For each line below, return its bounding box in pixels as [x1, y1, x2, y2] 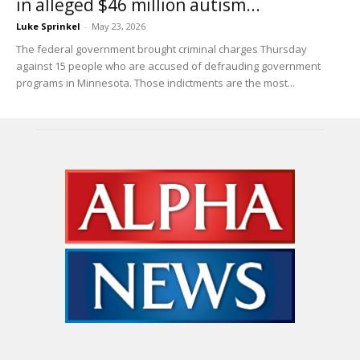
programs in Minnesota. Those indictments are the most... [16, 76, 295, 91]
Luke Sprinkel [16, 20, 80, 33]
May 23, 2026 [92, 20, 145, 33]
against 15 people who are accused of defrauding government [16, 59, 321, 74]
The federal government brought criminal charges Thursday [16, 42, 307, 57]
